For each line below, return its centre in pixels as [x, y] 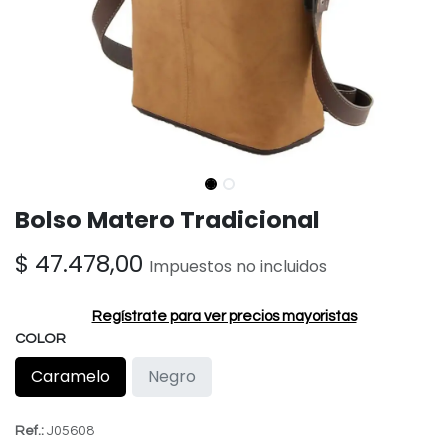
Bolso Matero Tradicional [167, 219]
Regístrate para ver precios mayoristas [224, 316]
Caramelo [70, 376]
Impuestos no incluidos [238, 266]
